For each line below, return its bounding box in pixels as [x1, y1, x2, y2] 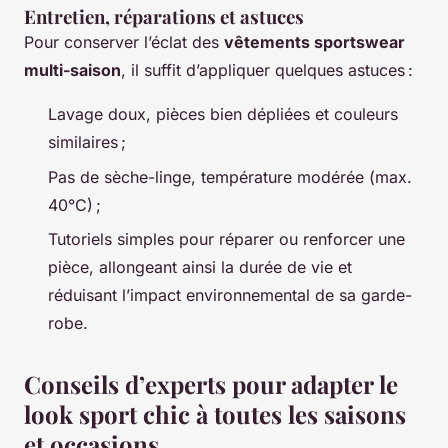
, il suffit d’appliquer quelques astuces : [121, 60, 413, 81]
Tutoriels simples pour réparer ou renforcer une [48, 229, 405, 250]
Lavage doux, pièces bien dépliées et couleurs [48, 104, 398, 125]
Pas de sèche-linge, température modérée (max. [48, 166, 412, 187]
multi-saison [24, 60, 121, 81]
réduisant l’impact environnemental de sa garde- [48, 285, 412, 306]
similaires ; [48, 132, 126, 153]
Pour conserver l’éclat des [24, 32, 224, 53]
